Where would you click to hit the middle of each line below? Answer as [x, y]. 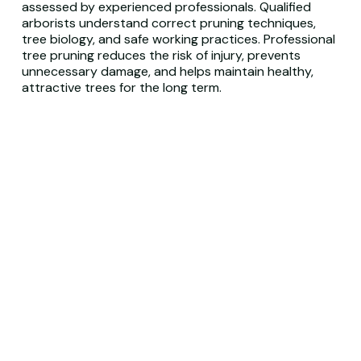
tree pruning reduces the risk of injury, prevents [161, 55]
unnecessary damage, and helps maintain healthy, [167, 71]
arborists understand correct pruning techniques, [168, 23]
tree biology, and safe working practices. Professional [178, 39]
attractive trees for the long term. [121, 87]
